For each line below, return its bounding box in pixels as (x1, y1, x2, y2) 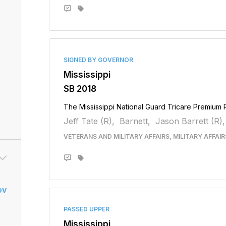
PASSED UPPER (63, 205, 109, 213)
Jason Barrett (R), (155, 116, 225, 126)
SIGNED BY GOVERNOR (63, 56, 133, 64)
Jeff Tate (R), (63, 116, 115, 126)
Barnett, (119, 116, 150, 126)
